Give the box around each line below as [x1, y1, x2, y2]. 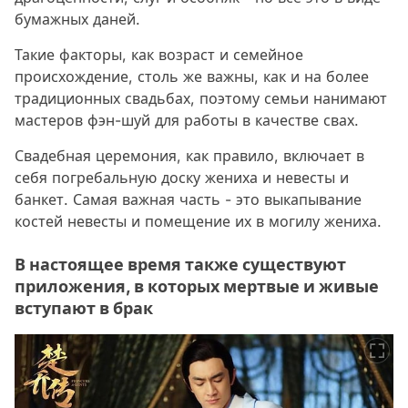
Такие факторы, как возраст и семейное [15, 45, 303, 64]
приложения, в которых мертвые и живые [15, 276, 379, 296]
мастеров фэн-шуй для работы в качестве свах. [15, 110, 359, 129]
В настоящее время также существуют [15, 254, 346, 274]
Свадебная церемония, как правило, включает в [15, 146, 364, 165]
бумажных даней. [15, 9, 140, 28]
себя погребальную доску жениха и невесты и [15, 168, 349, 187]
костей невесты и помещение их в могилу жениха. [15, 211, 382, 230]
